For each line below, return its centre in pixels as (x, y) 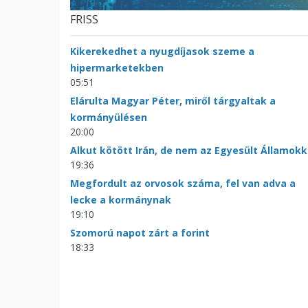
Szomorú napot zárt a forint (140, 232)
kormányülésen (109, 117)
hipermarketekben (117, 67)
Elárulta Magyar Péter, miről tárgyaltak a (173, 100)
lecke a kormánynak (121, 199)
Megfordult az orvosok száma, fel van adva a (183, 183)
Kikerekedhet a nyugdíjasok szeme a (162, 51)
